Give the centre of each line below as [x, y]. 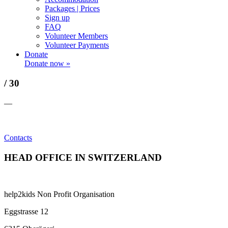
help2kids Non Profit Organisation [59, 194]
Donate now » [47, 64]
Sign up [57, 18]
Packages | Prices [72, 9]
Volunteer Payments [77, 45]
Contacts [18, 137]
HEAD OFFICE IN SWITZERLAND [83, 157]
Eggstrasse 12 [26, 212]
